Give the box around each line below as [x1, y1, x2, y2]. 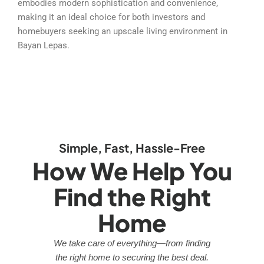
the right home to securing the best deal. [55, 252, 209, 263]
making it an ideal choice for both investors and [18, 11, 205, 22]
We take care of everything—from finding [54, 238, 210, 249]
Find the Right [53, 181, 211, 212]
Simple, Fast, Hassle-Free [59, 140, 205, 156]
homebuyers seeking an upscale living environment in [18, 25, 227, 37]
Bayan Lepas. [18, 39, 70, 51]
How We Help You [32, 156, 232, 186]
